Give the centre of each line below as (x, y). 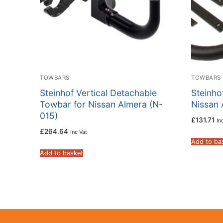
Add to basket (61, 153)
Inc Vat (79, 132)
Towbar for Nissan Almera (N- (101, 104)
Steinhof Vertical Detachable (98, 93)
